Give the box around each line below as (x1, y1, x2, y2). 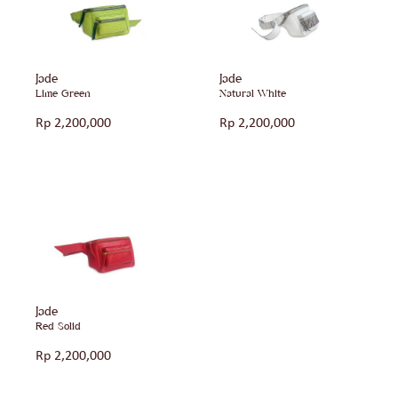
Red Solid (36, 319, 81, 332)
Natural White (219, 87, 286, 100)
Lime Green (36, 87, 91, 100)
